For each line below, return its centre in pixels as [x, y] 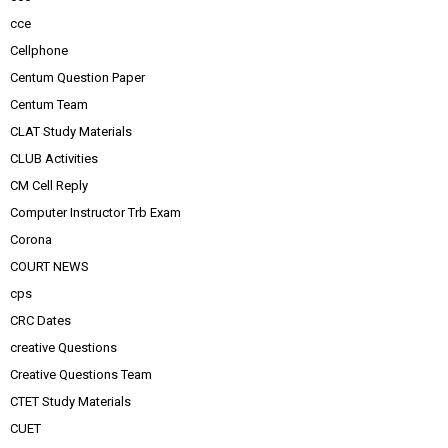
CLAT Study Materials [71, 131]
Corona [31, 239]
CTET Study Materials [70, 401]
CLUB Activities [54, 158]
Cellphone [39, 50]
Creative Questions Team [81, 374]
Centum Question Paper [77, 77]
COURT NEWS [49, 266]
